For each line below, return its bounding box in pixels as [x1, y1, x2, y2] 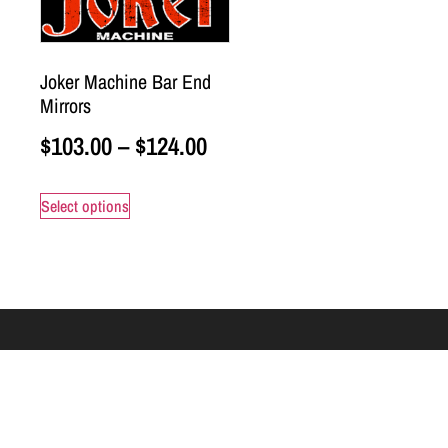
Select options [41, 195, 129, 218]
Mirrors [40, 91, 91, 119]
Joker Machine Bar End [40, 67, 211, 95]
